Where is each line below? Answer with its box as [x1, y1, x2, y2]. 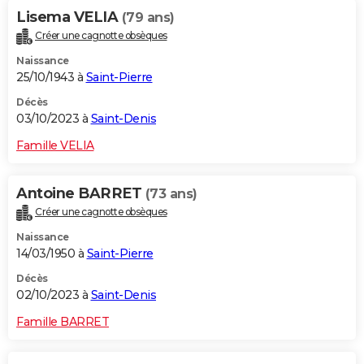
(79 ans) [121, 10, 175, 26]
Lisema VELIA [16, 8, 122, 27]
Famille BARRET [16, 314, 109, 329]
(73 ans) [145, 185, 197, 201]
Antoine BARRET [16, 184, 145, 202]
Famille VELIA [16, 137, 94, 153]
